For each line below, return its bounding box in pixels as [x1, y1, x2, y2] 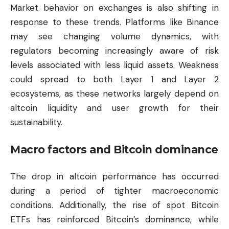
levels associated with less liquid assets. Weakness [10, 59, 219, 71]
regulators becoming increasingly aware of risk [10, 45, 219, 57]
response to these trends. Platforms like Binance [10, 16, 219, 28]
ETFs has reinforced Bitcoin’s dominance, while [10, 214, 219, 225]
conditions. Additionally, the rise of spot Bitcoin [10, 199, 219, 211]
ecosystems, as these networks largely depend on [10, 88, 219, 100]
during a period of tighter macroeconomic [10, 185, 219, 197]
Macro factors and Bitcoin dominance [10, 143, 218, 156]
